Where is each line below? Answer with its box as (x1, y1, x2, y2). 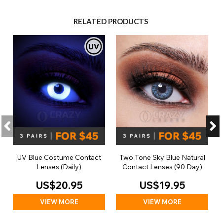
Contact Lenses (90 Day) (122, 162, 202, 171)
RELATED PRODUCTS (73, 17, 148, 26)
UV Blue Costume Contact (17, 152, 101, 162)
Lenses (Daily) (37, 162, 81, 171)
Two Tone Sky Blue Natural (119, 152, 205, 162)
